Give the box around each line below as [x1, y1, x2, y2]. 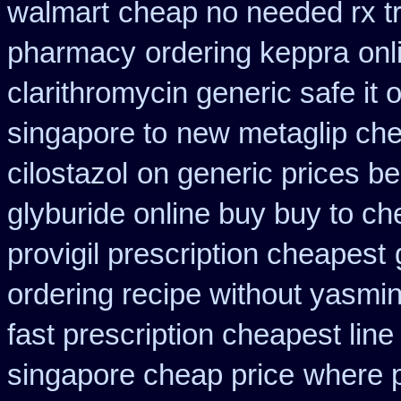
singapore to [7, 117, 167, 149]
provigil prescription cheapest [7, 238, 386, 270]
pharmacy [7, 37, 136, 69]
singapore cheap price [7, 359, 294, 391]
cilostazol [7, 158, 128, 190]
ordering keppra [145, 37, 349, 69]
